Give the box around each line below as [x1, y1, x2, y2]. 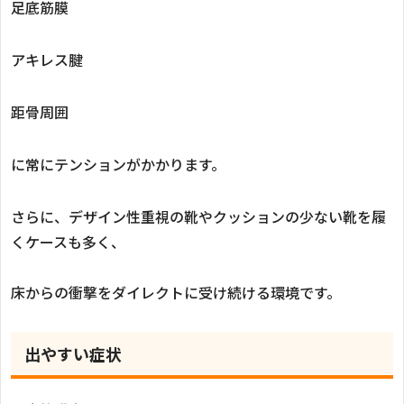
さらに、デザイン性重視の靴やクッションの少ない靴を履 [11, 205, 386, 227]
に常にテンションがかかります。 [11, 152, 225, 175]
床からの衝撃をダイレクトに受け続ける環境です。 [11, 280, 341, 303]
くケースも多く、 [11, 230, 125, 252]
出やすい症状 [24, 341, 122, 365]
